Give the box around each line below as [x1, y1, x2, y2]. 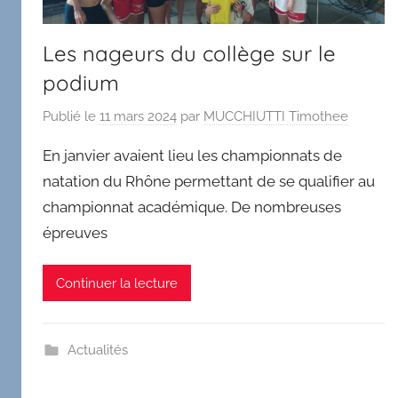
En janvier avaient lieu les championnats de [43, 146, 342, 164]
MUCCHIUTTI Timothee [203, 107, 348, 124]
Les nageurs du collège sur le [43, 40, 336, 68]
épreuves [43, 223, 107, 242]
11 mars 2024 [99, 107, 177, 124]
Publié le [43, 107, 99, 124]
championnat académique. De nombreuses [43, 197, 341, 216]
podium [43, 69, 119, 97]
